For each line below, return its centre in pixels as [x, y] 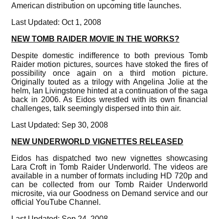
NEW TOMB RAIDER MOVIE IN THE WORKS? [95, 39]
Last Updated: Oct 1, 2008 [56, 22]
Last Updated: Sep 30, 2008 [60, 125]
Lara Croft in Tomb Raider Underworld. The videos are [109, 167]
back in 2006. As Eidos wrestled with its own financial [109, 99]
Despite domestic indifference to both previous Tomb [109, 55]
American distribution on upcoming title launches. [96, 5]
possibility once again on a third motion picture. [109, 73]
